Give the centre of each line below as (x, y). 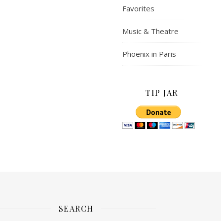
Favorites (138, 8)
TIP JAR (162, 92)
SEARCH (76, 208)
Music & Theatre (150, 31)
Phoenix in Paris (149, 54)
